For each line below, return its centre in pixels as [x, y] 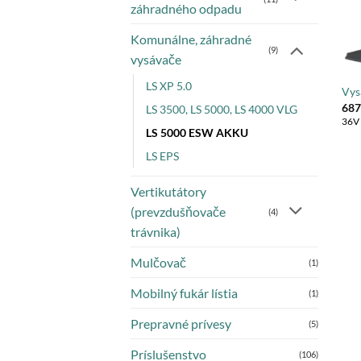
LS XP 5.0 [169, 86]
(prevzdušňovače [178, 212]
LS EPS [162, 156]
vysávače [156, 60]
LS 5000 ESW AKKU [197, 133]
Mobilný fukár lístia [184, 293]
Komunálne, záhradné [191, 39]
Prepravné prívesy [181, 324]
